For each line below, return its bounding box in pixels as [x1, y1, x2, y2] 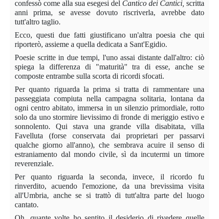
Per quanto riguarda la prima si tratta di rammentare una [15, 85, 204, 93]
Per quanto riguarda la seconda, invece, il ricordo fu [15, 172, 204, 181]
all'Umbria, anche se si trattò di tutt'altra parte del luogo [15, 191, 204, 199]
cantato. [15, 200, 39, 209]
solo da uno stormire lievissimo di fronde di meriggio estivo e [15, 112, 204, 121]
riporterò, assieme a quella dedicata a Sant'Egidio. [15, 40, 167, 48]
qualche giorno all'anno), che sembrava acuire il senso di [15, 140, 204, 149]
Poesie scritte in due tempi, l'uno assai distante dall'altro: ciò [15, 53, 204, 62]
